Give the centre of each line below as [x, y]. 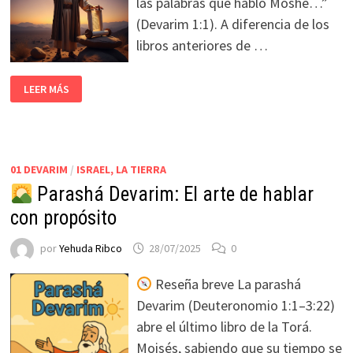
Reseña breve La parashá [227, 284]
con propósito [63, 218]
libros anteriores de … [202, 45]
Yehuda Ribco [90, 249]
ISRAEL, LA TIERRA [121, 169]
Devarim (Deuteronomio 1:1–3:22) [235, 305]
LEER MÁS [46, 89]
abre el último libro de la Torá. [224, 327]
